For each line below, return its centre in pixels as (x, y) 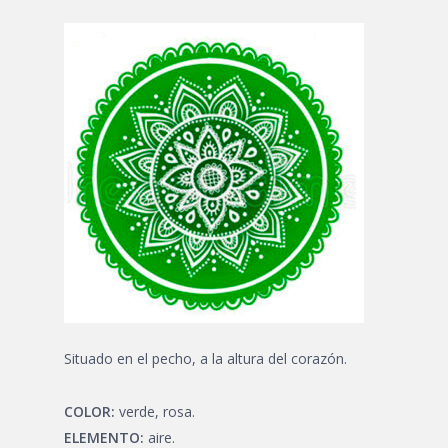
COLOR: (89, 411)
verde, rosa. (155, 411)
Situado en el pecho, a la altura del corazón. (205, 358)
